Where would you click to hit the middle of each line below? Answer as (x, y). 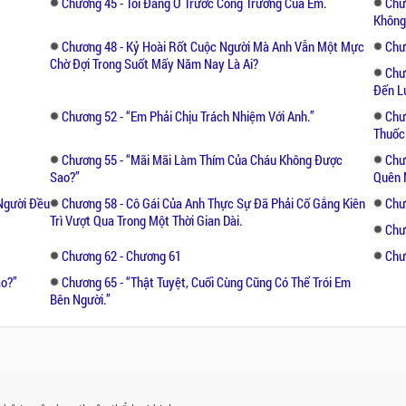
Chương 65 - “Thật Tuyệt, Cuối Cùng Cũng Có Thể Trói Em (207, 281)
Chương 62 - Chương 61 (122, 255)
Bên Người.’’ (81, 299)
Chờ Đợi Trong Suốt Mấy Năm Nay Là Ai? (155, 63)
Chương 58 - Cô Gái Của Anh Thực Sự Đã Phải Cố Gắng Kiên (214, 203)
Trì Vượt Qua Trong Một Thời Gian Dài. (147, 220)
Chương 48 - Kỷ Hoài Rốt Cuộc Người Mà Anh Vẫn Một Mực (213, 46)
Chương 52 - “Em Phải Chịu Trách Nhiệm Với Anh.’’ (188, 116)
